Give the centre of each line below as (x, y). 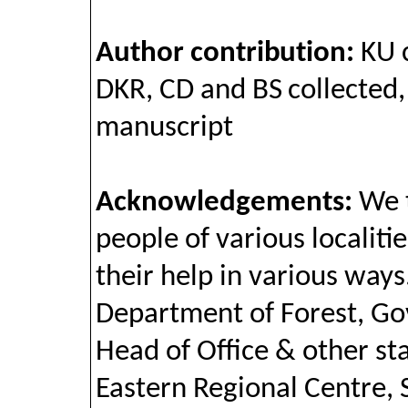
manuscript (164, 129)
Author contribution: (228, 54)
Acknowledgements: (224, 204)
